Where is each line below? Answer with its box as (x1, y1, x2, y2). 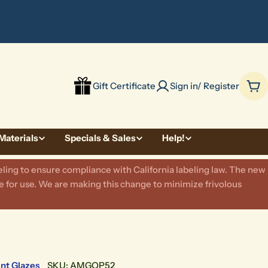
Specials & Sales (65, 132, 136, 144)
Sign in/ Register (170, 80, 239, 92)
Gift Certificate (93, 80, 156, 92)
